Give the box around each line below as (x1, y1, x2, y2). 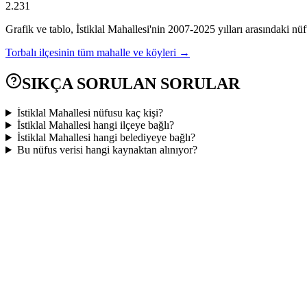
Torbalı (5, 47, 36, 59)
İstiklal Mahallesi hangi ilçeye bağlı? (16, 119, 174, 132)
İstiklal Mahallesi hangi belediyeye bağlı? (16, 132, 195, 144)
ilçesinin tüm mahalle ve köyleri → (39, 47, 190, 59)
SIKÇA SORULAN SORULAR (22, 75, 240, 93)
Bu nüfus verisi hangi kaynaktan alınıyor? (16, 144, 197, 156)
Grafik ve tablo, (5, 23, 76, 36)
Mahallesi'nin (105, 23, 165, 36)
